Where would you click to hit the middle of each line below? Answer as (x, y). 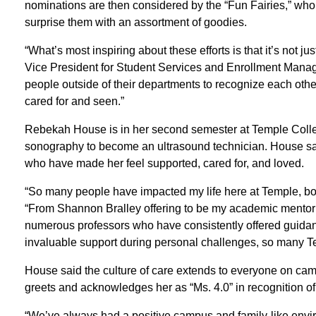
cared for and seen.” (74, 101)
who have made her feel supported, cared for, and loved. (164, 163)
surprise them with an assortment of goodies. (135, 22)
